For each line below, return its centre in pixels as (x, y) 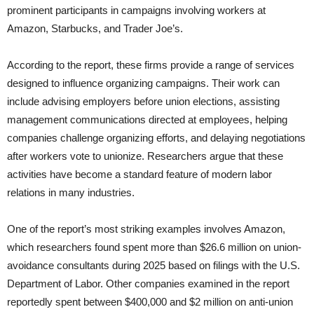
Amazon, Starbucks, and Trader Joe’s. (95, 29)
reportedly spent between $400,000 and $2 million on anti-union (150, 302)
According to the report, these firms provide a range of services (151, 65)
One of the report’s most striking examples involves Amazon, (146, 229)
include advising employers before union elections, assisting (143, 102)
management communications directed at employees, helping (147, 120)
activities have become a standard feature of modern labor (139, 175)
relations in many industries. (71, 193)
